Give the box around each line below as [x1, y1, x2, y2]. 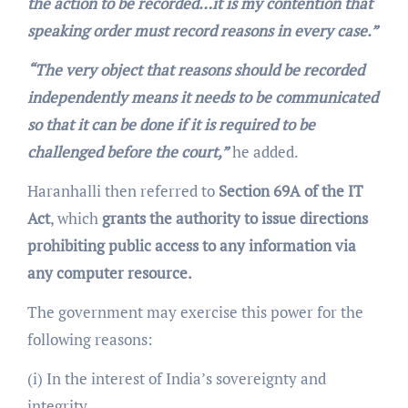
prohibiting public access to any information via [26, 235, 356, 257]
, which [49, 208, 98, 229]
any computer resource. [26, 262, 192, 284]
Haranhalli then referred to [26, 180, 219, 202]
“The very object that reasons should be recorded [26, 59, 364, 81]
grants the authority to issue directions [97, 208, 368, 229]
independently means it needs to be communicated [26, 87, 378, 108]
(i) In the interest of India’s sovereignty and [26, 368, 326, 390]
